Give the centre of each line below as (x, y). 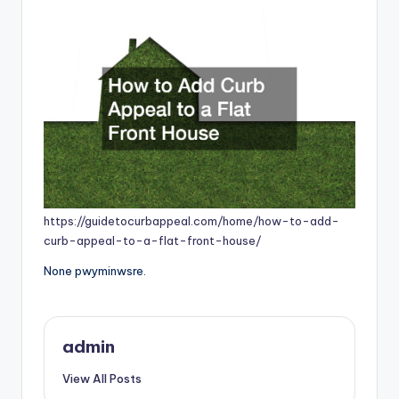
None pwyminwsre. (95, 270)
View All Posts (102, 379)
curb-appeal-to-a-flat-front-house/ (152, 240)
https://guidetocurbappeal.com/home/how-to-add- (191, 220)
